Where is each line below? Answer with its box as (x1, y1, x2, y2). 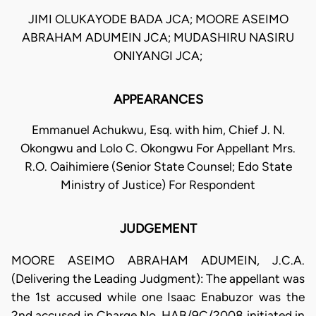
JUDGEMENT (119, 221, 197, 237)
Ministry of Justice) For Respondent (61, 178, 255, 193)
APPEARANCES (113, 92, 203, 108)
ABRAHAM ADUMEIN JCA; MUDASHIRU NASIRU (22, 30, 294, 45)
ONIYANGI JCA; (114, 49, 202, 63)
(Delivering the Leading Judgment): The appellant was (11, 271, 305, 286)
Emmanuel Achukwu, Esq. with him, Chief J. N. (31, 123, 285, 138)
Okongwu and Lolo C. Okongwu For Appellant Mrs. (20, 141, 296, 156)
